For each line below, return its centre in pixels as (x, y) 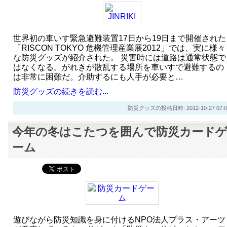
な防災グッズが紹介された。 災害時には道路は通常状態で (119, 57)
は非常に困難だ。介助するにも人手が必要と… (98, 77)
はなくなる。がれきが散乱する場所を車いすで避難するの (118, 67)
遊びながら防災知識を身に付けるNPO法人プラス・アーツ (119, 219)
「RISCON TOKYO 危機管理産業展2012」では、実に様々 (119, 48)
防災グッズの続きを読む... (61, 91)
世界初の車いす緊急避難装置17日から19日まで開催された (119, 38)
